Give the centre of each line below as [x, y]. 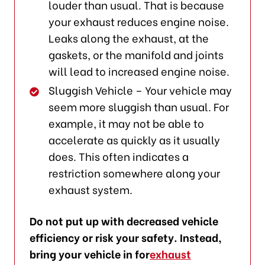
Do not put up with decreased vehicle [124, 220]
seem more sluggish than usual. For [139, 106]
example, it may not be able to [127, 122]
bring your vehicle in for [89, 253]
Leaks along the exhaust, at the [129, 37]
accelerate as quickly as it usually [135, 139]
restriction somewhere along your [135, 172]
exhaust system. [91, 189]
